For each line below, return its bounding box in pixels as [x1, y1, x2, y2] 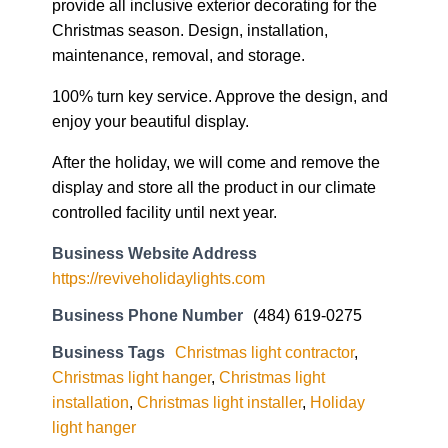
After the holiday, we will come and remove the [52, 153, 380, 171]
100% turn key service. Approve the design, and [52, 86, 388, 105]
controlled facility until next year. [52, 203, 277, 221]
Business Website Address [52, 244, 257, 263]
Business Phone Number [52, 306, 243, 325]
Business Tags [52, 343, 165, 362]
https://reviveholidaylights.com [52, 269, 265, 288]
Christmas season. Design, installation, [52, 20, 328, 39]
